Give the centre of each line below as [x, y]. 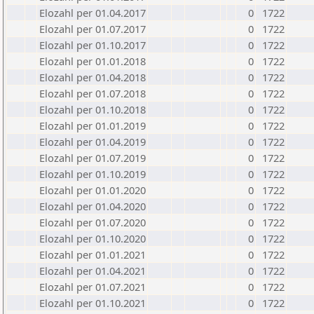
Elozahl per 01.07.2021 [93, 287]
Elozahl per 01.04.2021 [93, 271]
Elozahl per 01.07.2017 [93, 29]
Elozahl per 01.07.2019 [93, 158]
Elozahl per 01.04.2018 [93, 77]
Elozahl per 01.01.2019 [93, 125]
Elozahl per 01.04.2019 [93, 142]
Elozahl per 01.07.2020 [93, 222]
